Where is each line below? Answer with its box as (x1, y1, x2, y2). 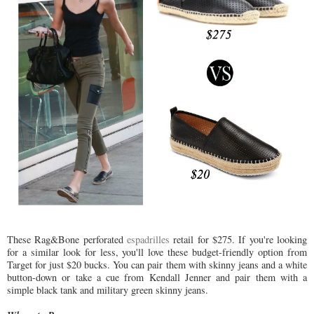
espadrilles (127, 233, 174, 247)
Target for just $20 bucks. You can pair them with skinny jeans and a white (7, 258, 307, 272)
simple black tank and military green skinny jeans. (7, 283, 208, 297)
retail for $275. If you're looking (173, 233, 308, 247)
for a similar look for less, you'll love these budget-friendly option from (7, 245, 307, 259)
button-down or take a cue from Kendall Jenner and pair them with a (7, 271, 307, 285)
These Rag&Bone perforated (7, 233, 127, 247)
